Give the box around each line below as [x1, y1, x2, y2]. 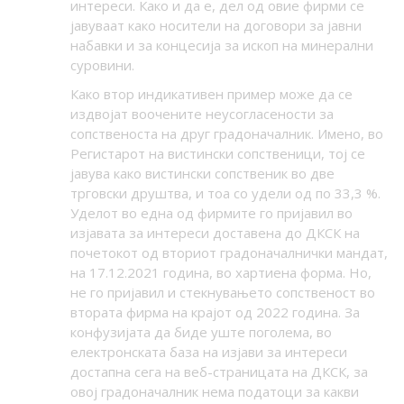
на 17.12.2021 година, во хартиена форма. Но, [69, 263, 372, 282]
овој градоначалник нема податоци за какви [69, 382, 359, 401]
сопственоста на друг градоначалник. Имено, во [69, 124, 383, 143]
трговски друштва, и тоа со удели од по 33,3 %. [69, 184, 381, 203]
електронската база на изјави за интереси [69, 343, 347, 362]
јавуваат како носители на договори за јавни [69, 16, 362, 35]
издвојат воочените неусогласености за [69, 105, 334, 124]
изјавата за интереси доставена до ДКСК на [69, 224, 360, 243]
